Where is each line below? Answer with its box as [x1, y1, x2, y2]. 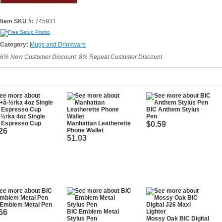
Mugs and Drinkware [30, 41, 86, 48]
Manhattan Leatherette [67, 120, 131, 127]
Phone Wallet [67, 127, 104, 134]
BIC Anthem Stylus [146, 106, 200, 113]
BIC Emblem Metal [67, 208, 119, 215]
